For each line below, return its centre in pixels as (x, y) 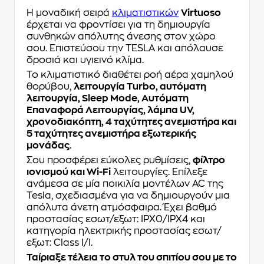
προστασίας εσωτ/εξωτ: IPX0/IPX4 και (116, 219)
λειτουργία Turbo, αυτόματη (140, 87)
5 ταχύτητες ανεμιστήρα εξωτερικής (111, 134)
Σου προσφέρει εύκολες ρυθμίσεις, (110, 160)
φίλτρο (209, 160)
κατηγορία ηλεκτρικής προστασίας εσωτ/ (124, 231)
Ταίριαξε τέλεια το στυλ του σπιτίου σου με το (132, 258)
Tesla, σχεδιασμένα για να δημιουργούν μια (128, 196)
